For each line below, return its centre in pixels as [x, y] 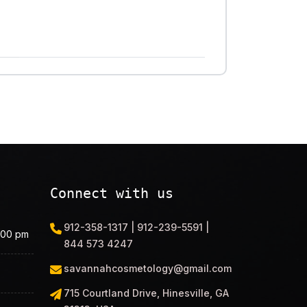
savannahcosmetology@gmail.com [148, 268]
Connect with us [112, 193]
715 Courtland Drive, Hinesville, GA [146, 293]
